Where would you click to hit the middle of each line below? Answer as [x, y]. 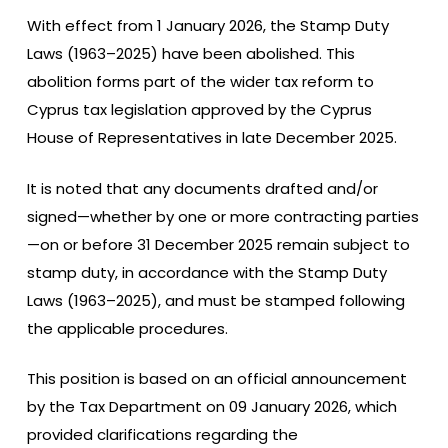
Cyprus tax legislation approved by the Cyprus [199, 109]
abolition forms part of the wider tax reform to [200, 81]
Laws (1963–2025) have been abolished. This [190, 53]
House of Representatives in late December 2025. [211, 137]
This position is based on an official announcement [216, 378]
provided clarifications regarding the [162, 434]
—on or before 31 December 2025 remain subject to [218, 244]
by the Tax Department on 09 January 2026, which [211, 406]
